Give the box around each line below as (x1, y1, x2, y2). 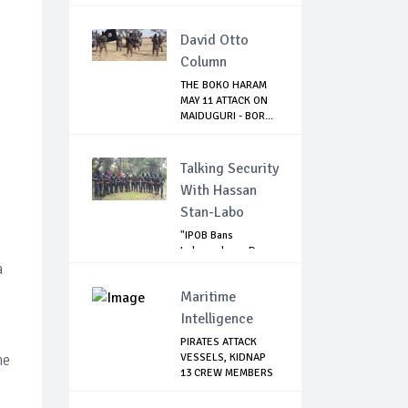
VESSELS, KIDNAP (180, 351, 266, 365)
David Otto (180, 31, 249, 50)
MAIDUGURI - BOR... (180, 109, 273, 124)
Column (180, 53, 227, 72)
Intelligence (180, 310, 253, 329)
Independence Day (180, 244, 267, 259)
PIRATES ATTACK (180, 335, 257, 350)
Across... (180, 275, 221, 290)
